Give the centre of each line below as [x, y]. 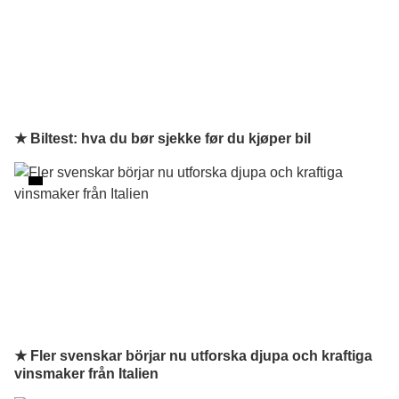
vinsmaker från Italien [86, 374]
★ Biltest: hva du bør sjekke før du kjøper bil [163, 138]
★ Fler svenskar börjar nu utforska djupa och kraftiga [193, 356]
